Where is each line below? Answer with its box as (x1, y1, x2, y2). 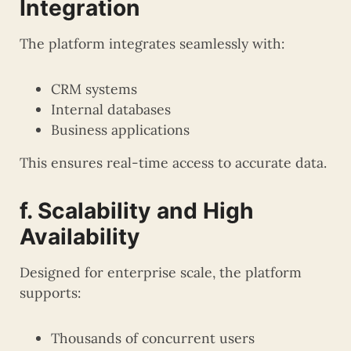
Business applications (51, 120, 190, 139)
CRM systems (51, 79, 137, 98)
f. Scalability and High (20, 197, 254, 224)
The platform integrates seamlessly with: (20, 34, 284, 52)
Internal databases (51, 100, 171, 118)
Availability (20, 223, 140, 250)
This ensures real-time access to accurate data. (20, 153, 327, 172)
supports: (20, 283, 81, 302)
